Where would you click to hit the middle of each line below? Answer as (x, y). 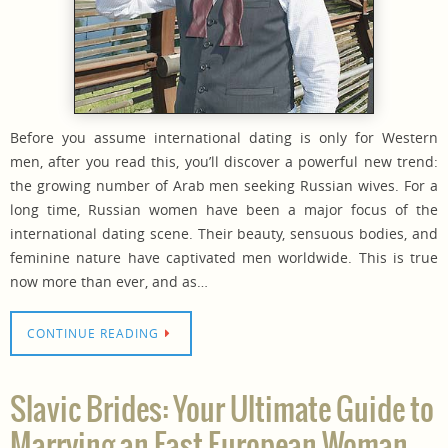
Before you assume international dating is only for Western (224, 137)
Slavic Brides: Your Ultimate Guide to (222, 411)
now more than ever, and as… (109, 281)
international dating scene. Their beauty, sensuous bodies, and (224, 233)
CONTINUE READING (93, 334)
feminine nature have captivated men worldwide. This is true (224, 257)
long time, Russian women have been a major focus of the (224, 209)
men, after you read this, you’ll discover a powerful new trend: (224, 161)
